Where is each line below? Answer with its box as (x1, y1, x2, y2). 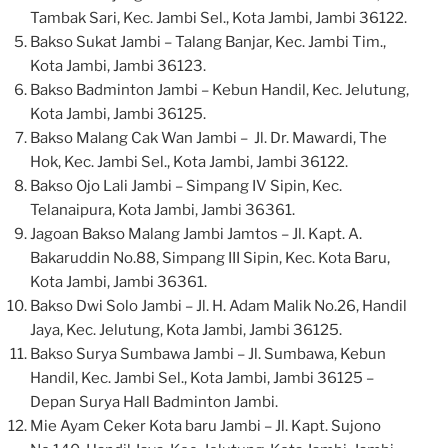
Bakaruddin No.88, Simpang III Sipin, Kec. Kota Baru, (30, 248, 390, 267)
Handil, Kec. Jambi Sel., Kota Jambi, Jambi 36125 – (30, 368, 374, 387)
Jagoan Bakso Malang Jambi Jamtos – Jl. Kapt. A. (30, 224, 362, 243)
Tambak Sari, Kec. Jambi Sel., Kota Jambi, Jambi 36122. (30, 8, 407, 27)
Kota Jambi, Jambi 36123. (30, 56, 206, 75)
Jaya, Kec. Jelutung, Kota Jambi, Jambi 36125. (30, 320, 342, 339)
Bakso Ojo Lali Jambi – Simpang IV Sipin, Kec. (30, 176, 342, 195)
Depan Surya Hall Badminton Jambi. (30, 392, 278, 411)
